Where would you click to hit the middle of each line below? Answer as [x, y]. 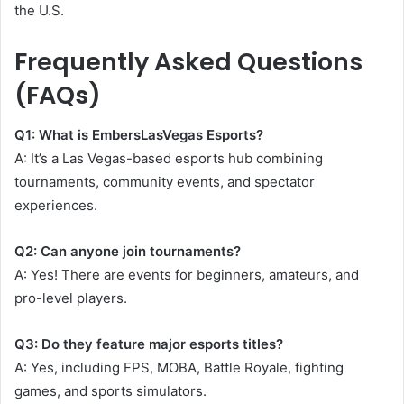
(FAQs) [58, 95]
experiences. [56, 206]
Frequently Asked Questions [188, 61]
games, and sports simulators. [110, 391]
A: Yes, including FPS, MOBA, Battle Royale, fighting [179, 368]
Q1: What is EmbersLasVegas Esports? [139, 135]
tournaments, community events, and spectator [165, 182]
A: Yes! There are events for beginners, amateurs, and [187, 275]
